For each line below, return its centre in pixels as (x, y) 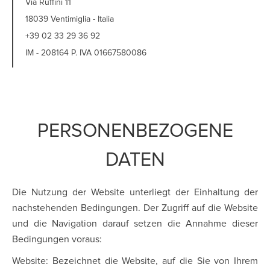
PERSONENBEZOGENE (135, 131)
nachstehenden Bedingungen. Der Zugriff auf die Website (135, 208)
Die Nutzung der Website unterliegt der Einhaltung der (135, 192)
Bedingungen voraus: (57, 239)
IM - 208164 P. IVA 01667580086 (86, 53)
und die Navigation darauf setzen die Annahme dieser (135, 224)
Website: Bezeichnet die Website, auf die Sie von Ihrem (135, 261)
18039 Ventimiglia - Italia (70, 19)
